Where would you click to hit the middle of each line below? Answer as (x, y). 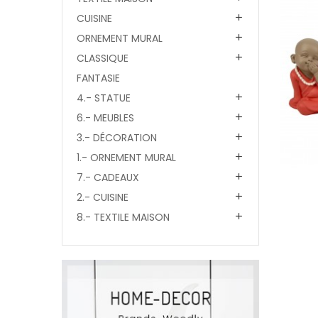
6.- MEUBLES (105, 118)
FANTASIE (98, 78)
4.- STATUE (104, 98)
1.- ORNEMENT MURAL (126, 158)
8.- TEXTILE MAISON (123, 217)
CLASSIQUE (103, 58)
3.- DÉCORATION (117, 138)
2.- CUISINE (103, 197)
